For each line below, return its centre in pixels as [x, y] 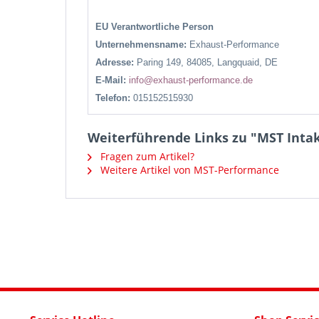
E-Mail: [112, 80]
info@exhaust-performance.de [191, 80]
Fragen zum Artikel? [146, 156]
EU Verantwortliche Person [155, 27]
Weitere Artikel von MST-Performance [188, 170]
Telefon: [114, 98]
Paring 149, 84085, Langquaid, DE [207, 62]
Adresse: [116, 62]
